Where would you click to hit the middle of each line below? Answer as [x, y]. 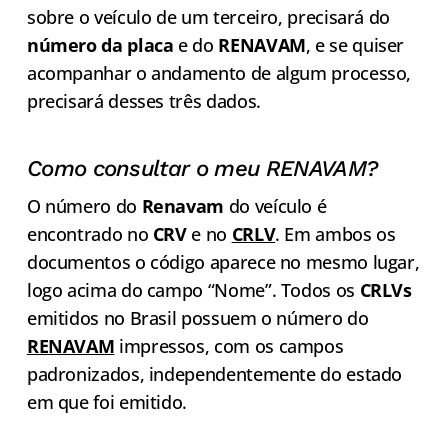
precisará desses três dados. [143, 100]
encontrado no [87, 233]
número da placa [100, 44]
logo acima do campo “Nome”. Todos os [193, 289]
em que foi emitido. [107, 401]
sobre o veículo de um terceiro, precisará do [208, 16]
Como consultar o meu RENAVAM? [202, 167]
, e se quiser [355, 44]
